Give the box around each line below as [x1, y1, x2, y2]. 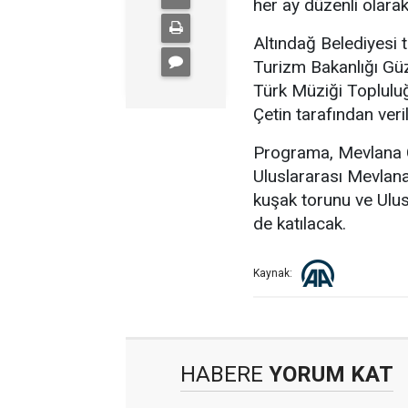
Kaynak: [253, 267, 292, 280]
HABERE [180, 362, 263, 387]
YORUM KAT [263, 362, 393, 387]
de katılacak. [253, 213, 346, 234]
